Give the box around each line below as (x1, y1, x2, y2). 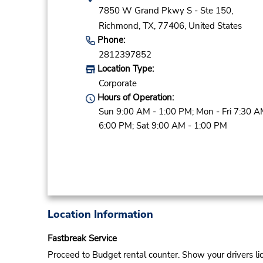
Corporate (98, 77, 137, 90)
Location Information (47, 207, 153, 221)
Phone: (95, 33, 125, 46)
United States (188, 19, 242, 32)
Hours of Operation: (95, 92, 174, 104)
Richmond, (98, 19, 140, 32)
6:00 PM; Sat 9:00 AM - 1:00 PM (98, 120, 227, 132)
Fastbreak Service (47, 232, 117, 244)
